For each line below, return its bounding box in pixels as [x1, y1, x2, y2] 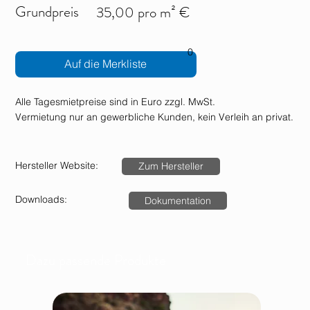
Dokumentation [144, 194, 211, 207]
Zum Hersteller [138, 160, 203, 173]
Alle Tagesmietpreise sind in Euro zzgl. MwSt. [15, 95, 216, 108]
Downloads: [15, 193, 68, 206]
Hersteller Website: [15, 158, 99, 172]
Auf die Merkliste [64, 57, 147, 71]
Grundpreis [15, 1, 80, 23]
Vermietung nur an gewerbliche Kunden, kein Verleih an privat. [15, 110, 294, 123]
